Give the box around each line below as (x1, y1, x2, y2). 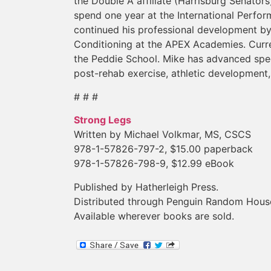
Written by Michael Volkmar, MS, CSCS (74, 128, 251, 141)
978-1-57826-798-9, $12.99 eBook (74, 157, 234, 170)
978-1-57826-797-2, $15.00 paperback (74, 143, 253, 155)
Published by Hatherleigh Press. (74, 180, 218, 193)
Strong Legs (74, 114, 131, 126)
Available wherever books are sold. (74, 209, 234, 222)
